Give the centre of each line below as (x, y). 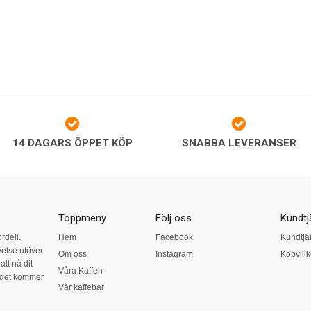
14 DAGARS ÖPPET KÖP (72, 143)
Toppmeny (82, 218)
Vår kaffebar (81, 287)
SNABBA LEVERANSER (239, 143)
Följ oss (173, 218)
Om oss (72, 254)
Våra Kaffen (80, 271)
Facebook (174, 237)
